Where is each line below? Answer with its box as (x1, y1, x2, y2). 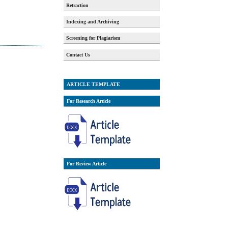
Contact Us (66, 51, 91, 58)
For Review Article (66, 161, 106, 167)
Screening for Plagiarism (66, 35, 121, 41)
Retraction (66, 2, 89, 8)
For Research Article (66, 98, 110, 104)
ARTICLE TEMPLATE (66, 81, 120, 88)
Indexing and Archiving (66, 18, 120, 24)
